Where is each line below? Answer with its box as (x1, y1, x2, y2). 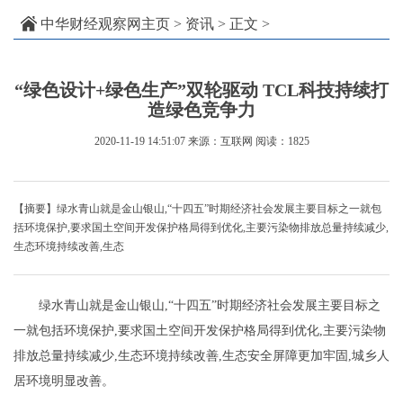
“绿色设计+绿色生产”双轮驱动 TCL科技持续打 (14, 80, 389, 101)
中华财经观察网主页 (40, 16, 170, 32)
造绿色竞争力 (148, 100, 255, 121)
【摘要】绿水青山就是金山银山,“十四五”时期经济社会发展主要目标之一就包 (13, 202, 381, 216)
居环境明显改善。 (13, 374, 114, 389)
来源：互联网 (187, 135, 253, 148)
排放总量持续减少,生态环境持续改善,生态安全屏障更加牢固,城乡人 (13, 349, 390, 363)
